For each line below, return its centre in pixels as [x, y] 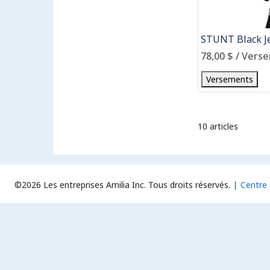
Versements [230, 79]
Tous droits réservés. [189, 184]
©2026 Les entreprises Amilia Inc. [80, 184]
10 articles [218, 126]
